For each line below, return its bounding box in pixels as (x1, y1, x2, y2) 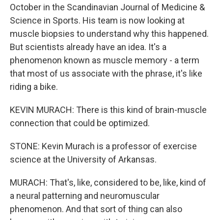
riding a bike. (10, 82, 58, 92)
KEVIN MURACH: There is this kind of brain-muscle (10, 105, 207, 115)
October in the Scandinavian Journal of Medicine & (10, 2, 205, 12)
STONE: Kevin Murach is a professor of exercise (10, 141, 197, 151)
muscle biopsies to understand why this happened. (10, 28, 209, 39)
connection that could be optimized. (10, 118, 150, 128)
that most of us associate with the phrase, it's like (10, 68, 202, 79)
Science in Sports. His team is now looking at (10, 15, 185, 26)
